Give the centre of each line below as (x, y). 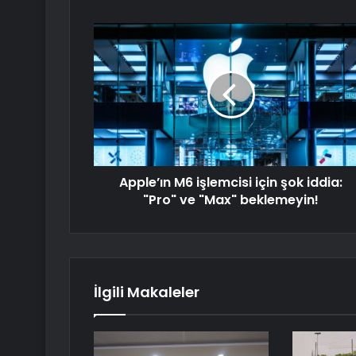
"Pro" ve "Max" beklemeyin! (231, 200)
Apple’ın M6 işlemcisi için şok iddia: (231, 183)
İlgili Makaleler (147, 292)
